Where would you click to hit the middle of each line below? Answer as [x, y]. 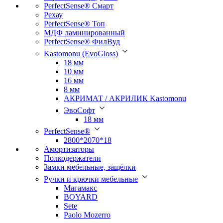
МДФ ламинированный [84, 32]
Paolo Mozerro [87, 215]
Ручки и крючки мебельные [91, 179]
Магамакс [80, 188]
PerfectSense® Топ [74, 23]
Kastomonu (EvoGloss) [81, 53]
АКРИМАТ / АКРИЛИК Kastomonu [125, 98]
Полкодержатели [72, 158]
